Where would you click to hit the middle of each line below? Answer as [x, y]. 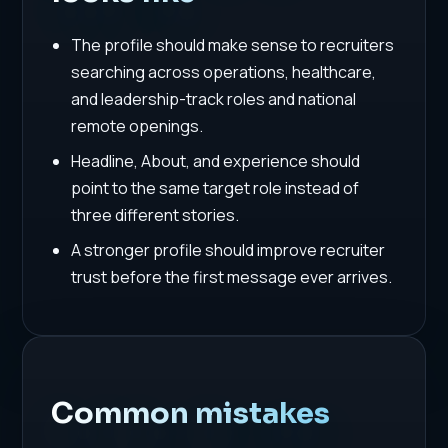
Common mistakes [191, 412]
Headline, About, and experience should [215, 160]
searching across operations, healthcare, [223, 71]
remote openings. [136, 125]
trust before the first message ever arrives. [231, 276]
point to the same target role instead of [214, 187]
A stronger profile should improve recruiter [227, 249]
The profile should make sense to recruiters [232, 44]
